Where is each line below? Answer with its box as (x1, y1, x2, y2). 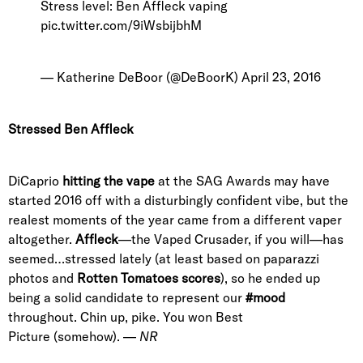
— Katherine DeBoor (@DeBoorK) (41, 69, 241, 85)
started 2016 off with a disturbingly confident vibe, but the (8, 192, 348, 208)
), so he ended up (220, 270, 320, 286)
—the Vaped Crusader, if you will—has (118, 231, 344, 247)
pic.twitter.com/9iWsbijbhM (41, 17, 202, 33)
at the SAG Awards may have (155, 173, 330, 189)
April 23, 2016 (241, 69, 321, 85)
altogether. (8, 231, 75, 247)
